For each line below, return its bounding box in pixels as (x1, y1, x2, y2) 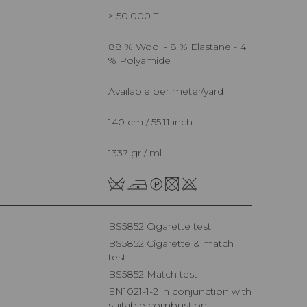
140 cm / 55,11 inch (112, 115, 193, 128)
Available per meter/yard (115, 84, 223, 97)
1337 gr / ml (112, 146, 162, 159)
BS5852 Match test (116, 268, 197, 281)
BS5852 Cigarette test (116, 220, 211, 233)
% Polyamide (108, 53, 171, 66)
